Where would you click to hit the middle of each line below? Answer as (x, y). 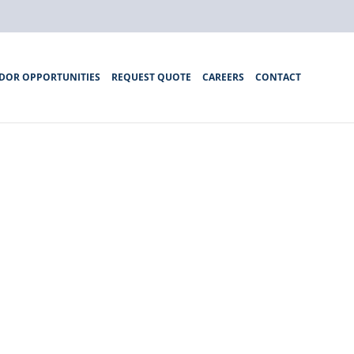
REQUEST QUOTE (151, 77)
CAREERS (223, 77)
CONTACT (278, 77)
